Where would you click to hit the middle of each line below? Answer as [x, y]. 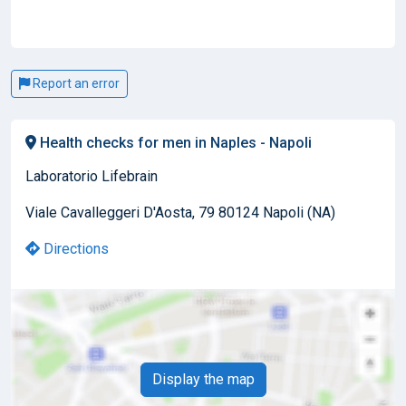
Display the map [203, 379]
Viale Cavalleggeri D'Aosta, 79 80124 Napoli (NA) [180, 212]
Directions [74, 248]
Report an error [75, 83]
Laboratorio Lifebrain [92, 176]
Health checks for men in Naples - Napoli [174, 142]
